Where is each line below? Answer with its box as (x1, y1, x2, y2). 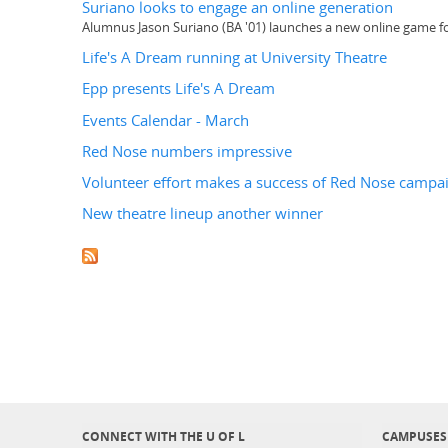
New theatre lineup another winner (82, 203, 323, 225)
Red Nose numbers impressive (82, 140, 292, 162)
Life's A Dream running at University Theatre (82, 47, 387, 69)
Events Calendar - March (82, 109, 249, 131)
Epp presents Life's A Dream (82, 78, 275, 100)
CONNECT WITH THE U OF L (82, 429, 245, 444)
